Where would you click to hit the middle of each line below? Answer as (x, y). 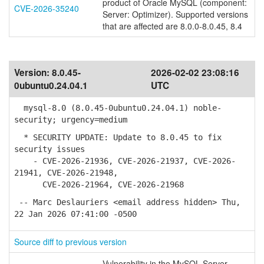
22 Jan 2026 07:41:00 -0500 (75, 214)
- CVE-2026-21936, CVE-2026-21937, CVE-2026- (125, 161)
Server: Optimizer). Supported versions (175, 14)
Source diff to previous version (70, 242)
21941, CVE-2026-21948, (66, 173)
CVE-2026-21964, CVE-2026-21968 (99, 184)
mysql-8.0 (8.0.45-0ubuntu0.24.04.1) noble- (118, 108)
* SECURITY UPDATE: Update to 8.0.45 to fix (118, 137)
